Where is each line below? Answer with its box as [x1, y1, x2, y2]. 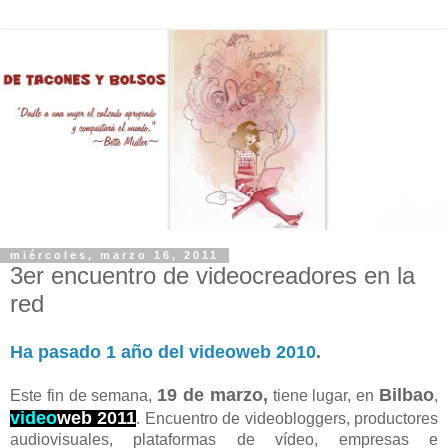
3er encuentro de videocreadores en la [10, 261, 415, 289]
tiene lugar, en [267, 387, 380, 405]
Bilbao [379, 385, 435, 406]
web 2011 [57, 408, 137, 429]
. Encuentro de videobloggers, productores [136, 410, 439, 428]
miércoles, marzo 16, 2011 [10, 249, 219, 262]
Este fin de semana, [10, 387, 158, 405]
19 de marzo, [157, 385, 268, 406]
